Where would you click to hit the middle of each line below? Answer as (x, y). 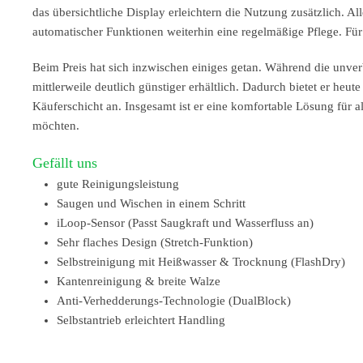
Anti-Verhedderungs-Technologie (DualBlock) (174, 301)
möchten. (56, 126)
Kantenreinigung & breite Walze (139, 281)
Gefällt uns (65, 163)
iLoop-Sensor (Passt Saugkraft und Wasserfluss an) (185, 223)
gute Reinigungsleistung (118, 184)
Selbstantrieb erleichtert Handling (141, 320)
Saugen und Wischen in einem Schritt (151, 203)
